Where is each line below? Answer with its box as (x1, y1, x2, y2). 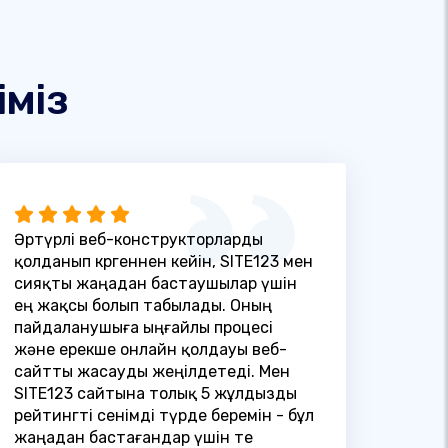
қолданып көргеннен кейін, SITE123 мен (13, 251, 313, 271)
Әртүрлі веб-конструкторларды (13, 229, 263, 249)
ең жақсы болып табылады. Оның (13, 295, 272, 315)
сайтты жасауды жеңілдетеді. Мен (13, 361, 290, 381)
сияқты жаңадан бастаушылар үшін (13, 273, 297, 293)
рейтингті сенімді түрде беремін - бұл (13, 405, 314, 425)
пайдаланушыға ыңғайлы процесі (13, 317, 273, 337)
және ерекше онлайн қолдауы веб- (13, 339, 287, 359)
